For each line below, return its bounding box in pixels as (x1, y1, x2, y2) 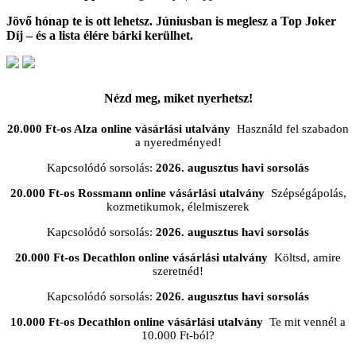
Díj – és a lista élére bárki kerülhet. (6, 28, 193, 42)
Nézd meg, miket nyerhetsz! (103, 91, 253, 105)
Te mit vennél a (263, 315, 346, 329)
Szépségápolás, (264, 187, 346, 200)
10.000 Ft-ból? (141, 329, 215, 342)
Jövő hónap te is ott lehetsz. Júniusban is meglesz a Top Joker (6, 14, 336, 28)
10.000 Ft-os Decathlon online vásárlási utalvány (10, 315, 263, 329)
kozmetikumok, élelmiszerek (106, 200, 250, 214)
